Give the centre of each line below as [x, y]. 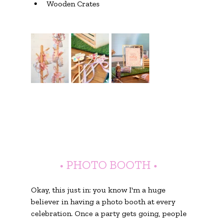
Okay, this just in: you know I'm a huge [99, 190]
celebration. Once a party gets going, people [110, 213]
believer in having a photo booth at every [104, 201]
